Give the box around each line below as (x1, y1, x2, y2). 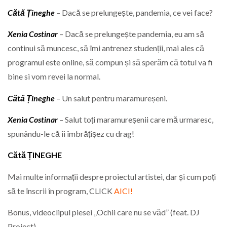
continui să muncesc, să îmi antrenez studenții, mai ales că (8, 43, 204, 53)
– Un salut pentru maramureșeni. (55, 93, 167, 103)
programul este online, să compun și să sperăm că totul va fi (8, 57, 213, 67)
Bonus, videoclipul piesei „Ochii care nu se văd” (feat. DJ (8, 207, 200, 217)
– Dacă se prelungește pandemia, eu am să (58, 29, 204, 39)
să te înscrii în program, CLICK (8, 185, 114, 196)
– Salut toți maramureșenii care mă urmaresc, (58, 115, 213, 125)
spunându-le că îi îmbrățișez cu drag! (8, 129, 134, 139)
